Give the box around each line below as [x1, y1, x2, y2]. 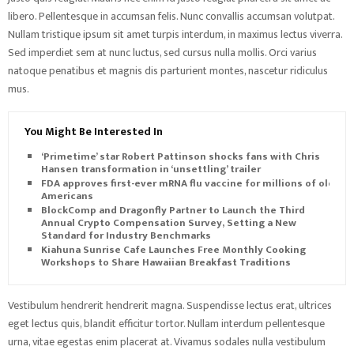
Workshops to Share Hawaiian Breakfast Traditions [41, 254, 291, 271]
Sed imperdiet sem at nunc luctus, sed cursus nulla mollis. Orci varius [8, 43, 317, 62]
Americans [41, 187, 93, 205]
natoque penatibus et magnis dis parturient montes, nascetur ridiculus [8, 62, 328, 80]
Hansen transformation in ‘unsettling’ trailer [41, 160, 261, 178]
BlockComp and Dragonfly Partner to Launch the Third [41, 201, 305, 219]
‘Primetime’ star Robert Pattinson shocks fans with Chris [41, 148, 320, 165]
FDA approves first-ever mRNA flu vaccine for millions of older [41, 175, 345, 192]
